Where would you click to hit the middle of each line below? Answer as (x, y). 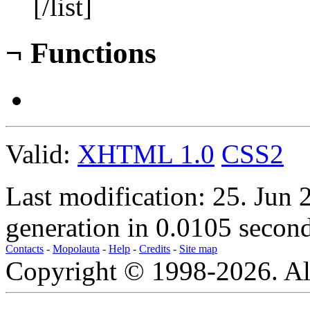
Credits (155, 249)
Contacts (25, 249)
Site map (198, 249)
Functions (90, 53)
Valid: (42, 154)
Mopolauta (76, 249)
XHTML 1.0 (146, 154)
